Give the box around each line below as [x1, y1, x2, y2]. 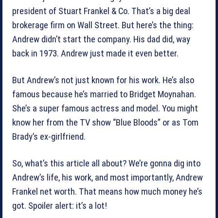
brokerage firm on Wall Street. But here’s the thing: [12, 19, 194, 31]
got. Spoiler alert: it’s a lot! [12, 200, 107, 211]
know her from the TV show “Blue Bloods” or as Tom [12, 117, 199, 128]
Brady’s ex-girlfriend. [12, 131, 86, 142]
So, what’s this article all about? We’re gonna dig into [12, 158, 200, 169]
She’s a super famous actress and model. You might [12, 103, 198, 114]
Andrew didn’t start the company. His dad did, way [12, 34, 190, 45]
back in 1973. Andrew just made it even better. [12, 48, 179, 59]
